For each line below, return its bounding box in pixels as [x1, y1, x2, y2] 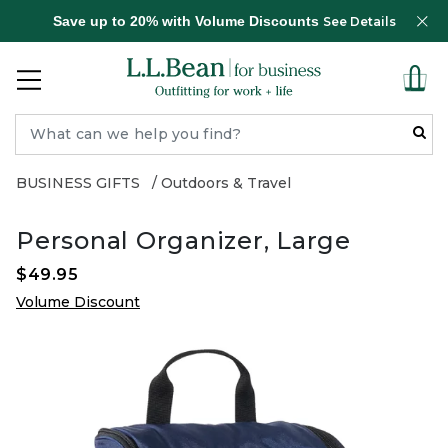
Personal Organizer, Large [16, 226, 351, 255]
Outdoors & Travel [161, 174, 291, 192]
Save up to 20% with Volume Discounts [52, 13, 323, 29]
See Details [322, 14, 396, 29]
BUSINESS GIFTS [16, 174, 140, 192]
